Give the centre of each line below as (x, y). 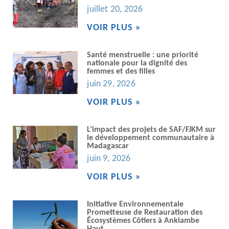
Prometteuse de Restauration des (145, 212)
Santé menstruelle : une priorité (143, 55)
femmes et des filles (121, 71)
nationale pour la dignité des (137, 63)
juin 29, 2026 (111, 84)
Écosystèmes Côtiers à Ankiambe (143, 221)
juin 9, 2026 (109, 158)
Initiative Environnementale (135, 204)
